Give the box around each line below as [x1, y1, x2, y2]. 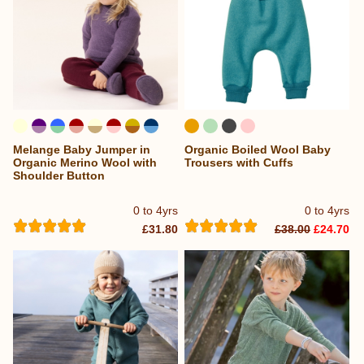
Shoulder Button [13, 168, 105, 182]
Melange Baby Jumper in [13, 142, 150, 156]
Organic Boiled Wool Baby [184, 142, 331, 156]
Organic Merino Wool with [13, 155, 157, 169]
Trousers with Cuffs [184, 155, 294, 169]
